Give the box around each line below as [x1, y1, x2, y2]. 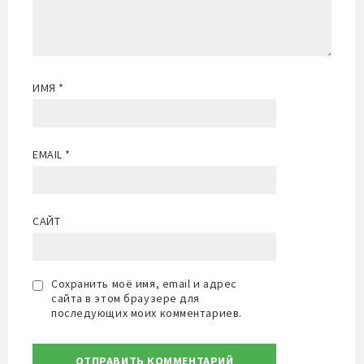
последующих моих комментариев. [51, 305, 242, 320]
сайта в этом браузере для [51, 291, 200, 305]
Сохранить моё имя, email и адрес [51, 276, 237, 291]
